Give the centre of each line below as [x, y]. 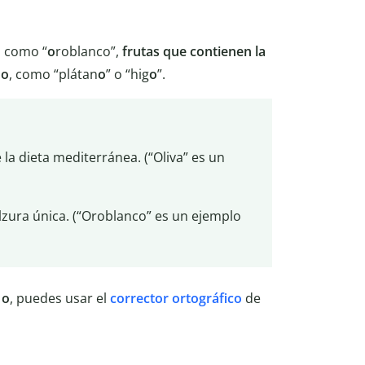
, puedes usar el [60, 298]
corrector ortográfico [176, 298]
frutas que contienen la [194, 51]
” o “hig [128, 74]
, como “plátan [53, 74]
